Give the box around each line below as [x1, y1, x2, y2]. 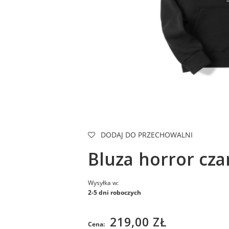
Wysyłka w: [88, 178, 119, 187]
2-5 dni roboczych [88, 188, 141, 197]
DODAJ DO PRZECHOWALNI [101, 130, 193, 140]
